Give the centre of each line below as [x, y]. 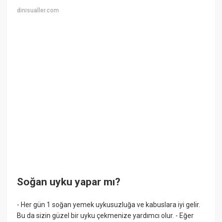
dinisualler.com [38, 11]
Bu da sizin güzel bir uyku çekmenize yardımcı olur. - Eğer [106, 215]
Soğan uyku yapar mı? [69, 182]
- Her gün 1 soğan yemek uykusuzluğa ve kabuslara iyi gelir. [109, 204]
